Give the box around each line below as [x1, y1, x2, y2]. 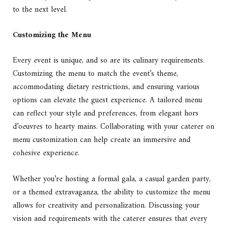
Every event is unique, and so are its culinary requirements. [13, 53, 205, 68]
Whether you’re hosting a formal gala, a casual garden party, [13, 172, 211, 186]
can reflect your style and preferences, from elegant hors [13, 106, 198, 121]
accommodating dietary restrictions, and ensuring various [13, 80, 199, 95]
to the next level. [13, 3, 67, 17]
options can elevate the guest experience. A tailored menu [13, 93, 202, 108]
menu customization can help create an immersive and [13, 133, 190, 148]
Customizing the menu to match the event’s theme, [13, 67, 178, 81]
